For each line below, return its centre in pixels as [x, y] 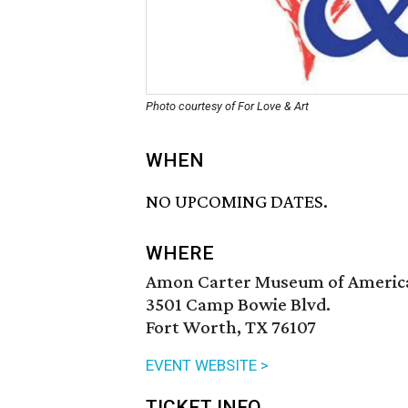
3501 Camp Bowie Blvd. [238, 305]
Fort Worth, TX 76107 [231, 327]
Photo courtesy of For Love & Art [227, 106]
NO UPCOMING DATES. [237, 202]
